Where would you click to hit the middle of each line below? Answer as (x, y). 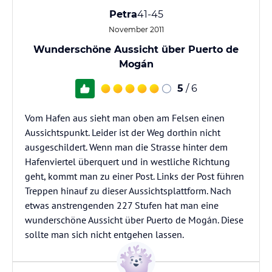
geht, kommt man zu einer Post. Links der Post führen (134, 176)
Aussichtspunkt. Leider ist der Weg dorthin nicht (123, 132)
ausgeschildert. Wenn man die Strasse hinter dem (126, 147)
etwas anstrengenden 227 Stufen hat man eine (122, 205)
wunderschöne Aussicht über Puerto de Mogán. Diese (134, 220)
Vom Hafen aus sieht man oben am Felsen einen (125, 118)
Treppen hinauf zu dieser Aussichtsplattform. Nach (128, 191)
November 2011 (136, 29)
